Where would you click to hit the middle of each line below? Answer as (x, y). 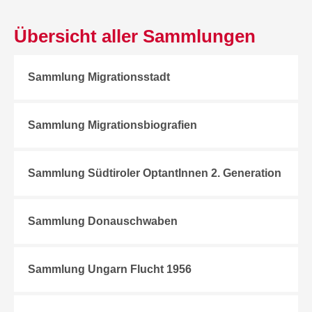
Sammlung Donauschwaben (103, 221)
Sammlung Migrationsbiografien (113, 125)
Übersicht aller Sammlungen (135, 36)
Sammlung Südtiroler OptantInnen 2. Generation (155, 173)
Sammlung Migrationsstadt (99, 77)
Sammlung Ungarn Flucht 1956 (110, 269)
